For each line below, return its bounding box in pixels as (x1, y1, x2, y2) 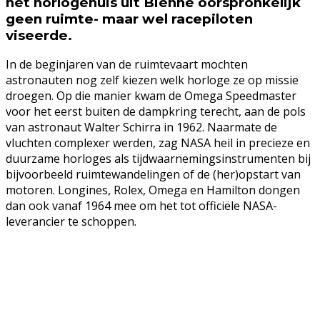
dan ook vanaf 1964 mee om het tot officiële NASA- (6, 198, 277, 214)
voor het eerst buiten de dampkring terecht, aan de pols (6, 104, 306, 120)
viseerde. (6, 26, 72, 44)
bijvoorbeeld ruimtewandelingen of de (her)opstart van (6, 166, 301, 183)
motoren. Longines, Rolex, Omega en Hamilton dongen (6, 182, 300, 199)
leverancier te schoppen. (6, 214, 136, 230)
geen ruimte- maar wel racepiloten (6, 10, 253, 27)
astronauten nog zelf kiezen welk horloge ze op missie (6, 72, 299, 89)
